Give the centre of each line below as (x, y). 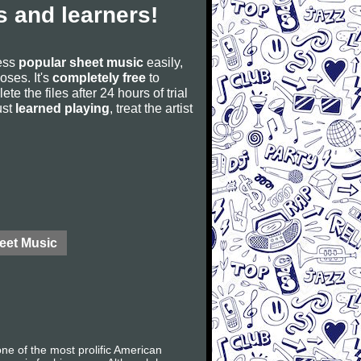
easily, (163, 62)
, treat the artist (151, 108)
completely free (99, 77)
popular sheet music (81, 62)
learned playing (62, 108)
